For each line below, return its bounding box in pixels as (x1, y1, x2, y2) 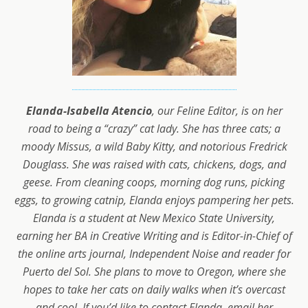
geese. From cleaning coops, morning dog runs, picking (23, 175, 285, 190)
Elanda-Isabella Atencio (25, 103, 152, 119)
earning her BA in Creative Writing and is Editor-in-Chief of (16, 228, 292, 244)
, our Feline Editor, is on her (151, 103, 283, 119)
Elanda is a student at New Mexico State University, (33, 210, 275, 226)
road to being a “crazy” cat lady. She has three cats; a (27, 121, 280, 137)
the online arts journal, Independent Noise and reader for (17, 246, 291, 262)
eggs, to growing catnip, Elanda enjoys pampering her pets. (14, 192, 294, 208)
